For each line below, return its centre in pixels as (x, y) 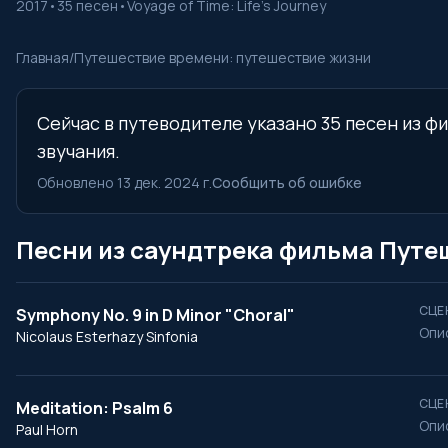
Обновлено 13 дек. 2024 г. (124, 182)
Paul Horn (47, 429)
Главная (42, 57)
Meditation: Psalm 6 (94, 408)
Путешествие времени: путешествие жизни (222, 57)
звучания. (78, 151)
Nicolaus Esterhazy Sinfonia (107, 336)
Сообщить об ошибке (287, 182)
